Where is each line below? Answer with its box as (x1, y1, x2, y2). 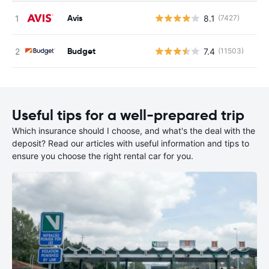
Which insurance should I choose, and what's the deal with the (12, 125, 255, 136)
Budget (67, 45, 95, 56)
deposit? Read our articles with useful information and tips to (12, 138, 249, 148)
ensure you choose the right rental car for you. (12, 151, 193, 161)
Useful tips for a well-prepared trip (12, 106, 244, 124)
